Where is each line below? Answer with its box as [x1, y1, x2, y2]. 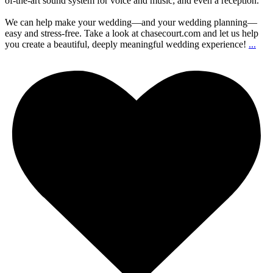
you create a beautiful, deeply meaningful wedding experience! [5, 38, 246, 49]
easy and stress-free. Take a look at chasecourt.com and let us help [5, 27, 258, 38]
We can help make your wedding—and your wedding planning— [5, 16, 257, 27]
